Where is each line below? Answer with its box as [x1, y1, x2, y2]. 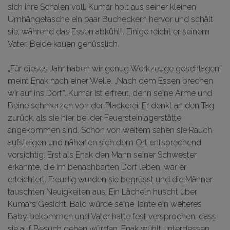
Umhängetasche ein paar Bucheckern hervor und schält [8, 14, 213, 24]
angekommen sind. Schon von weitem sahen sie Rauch [8, 125, 212, 135]
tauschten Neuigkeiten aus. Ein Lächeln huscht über [8, 187, 197, 197]
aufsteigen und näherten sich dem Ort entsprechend [8, 138, 201, 147]
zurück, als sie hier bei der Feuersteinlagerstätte [8, 113, 181, 123]
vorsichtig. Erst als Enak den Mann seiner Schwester [8, 150, 197, 160]
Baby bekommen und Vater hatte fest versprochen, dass [8, 212, 216, 221]
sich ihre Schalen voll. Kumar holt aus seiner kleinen [8, 2, 196, 12]
